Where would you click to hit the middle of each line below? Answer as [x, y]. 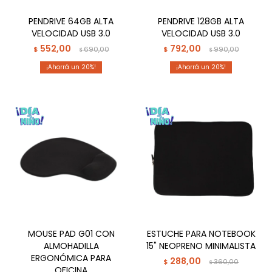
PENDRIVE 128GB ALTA [201, 21]
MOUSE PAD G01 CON [71, 234]
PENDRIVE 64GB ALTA [71, 21]
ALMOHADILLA [71, 246]
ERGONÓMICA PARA [71, 258]
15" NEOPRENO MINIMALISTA [201, 246]
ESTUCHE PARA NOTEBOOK [201, 234]
